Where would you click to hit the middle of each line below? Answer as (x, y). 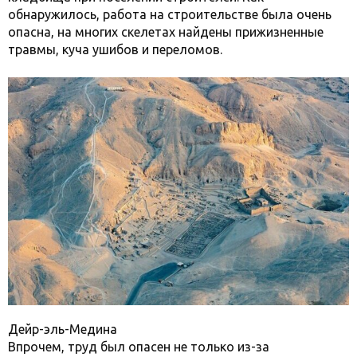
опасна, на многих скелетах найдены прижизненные (166, 32)
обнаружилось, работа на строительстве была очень (170, 15)
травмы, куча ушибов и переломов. (117, 50)
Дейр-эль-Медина (63, 330)
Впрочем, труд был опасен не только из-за (139, 347)
